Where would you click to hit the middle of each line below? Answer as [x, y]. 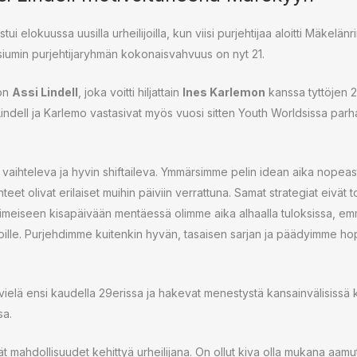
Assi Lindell [45, 92]
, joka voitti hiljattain [130, 92]
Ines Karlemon [224, 92]
